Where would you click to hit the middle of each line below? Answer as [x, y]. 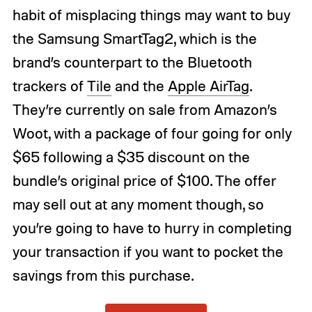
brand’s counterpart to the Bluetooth [132, 62]
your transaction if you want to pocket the [148, 252]
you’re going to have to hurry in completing [152, 228]
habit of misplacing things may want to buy [151, 15]
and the [139, 86]
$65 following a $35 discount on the [131, 157]
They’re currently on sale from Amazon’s [145, 110]
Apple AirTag [208, 86]
